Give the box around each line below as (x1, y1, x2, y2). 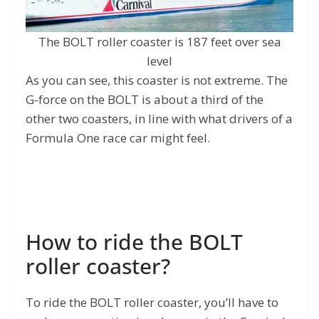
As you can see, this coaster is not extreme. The (26, 72, 288, 89)
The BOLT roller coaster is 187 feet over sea (38, 33, 281, 51)
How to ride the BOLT (26, 226, 243, 256)
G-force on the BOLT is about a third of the (26, 91, 263, 108)
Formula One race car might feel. (26, 130, 213, 147)
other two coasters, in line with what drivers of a (26, 110, 293, 127)
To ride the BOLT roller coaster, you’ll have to (26, 293, 278, 310)
